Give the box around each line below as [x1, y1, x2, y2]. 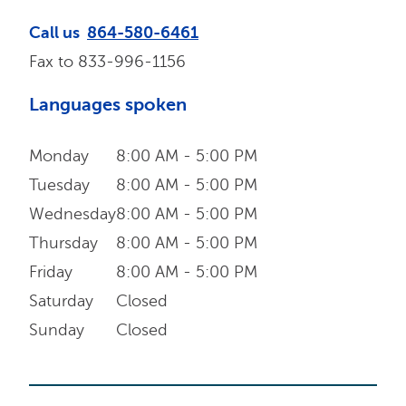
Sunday [29, 321, 84, 339]
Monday [29, 147, 89, 165]
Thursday [29, 234, 98, 252]
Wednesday [29, 205, 116, 223]
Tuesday [29, 176, 90, 194]
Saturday [29, 292, 93, 310]
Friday [29, 263, 72, 281]
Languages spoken [29, 94, 187, 115]
